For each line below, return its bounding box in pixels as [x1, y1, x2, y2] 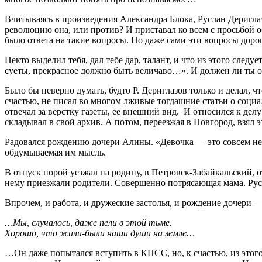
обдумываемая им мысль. [5, 147, 106, 157]
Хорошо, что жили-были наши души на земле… [5, 227, 195, 238]
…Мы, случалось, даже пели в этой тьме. [5, 217, 172, 227]
